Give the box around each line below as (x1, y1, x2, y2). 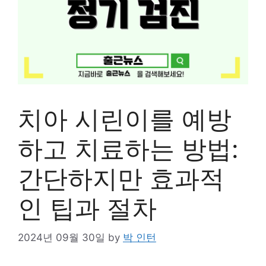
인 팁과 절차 (18, 193, 157, 223)
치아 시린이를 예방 (18, 104, 232, 134)
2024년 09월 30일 (18, 231, 105, 243)
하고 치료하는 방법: (18, 134, 239, 164)
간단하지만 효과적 (18, 163, 224, 194)
